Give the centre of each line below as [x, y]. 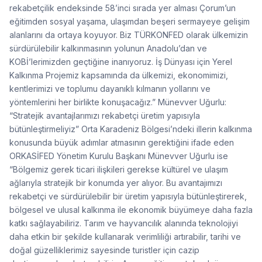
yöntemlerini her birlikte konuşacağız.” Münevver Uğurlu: [118, 102]
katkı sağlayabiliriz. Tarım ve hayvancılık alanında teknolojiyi [124, 223]
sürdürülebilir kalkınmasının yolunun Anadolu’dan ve [108, 48]
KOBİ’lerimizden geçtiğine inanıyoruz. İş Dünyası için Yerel [121, 61]
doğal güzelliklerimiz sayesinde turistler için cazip [104, 250]
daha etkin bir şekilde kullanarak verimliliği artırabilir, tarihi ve [125, 236]
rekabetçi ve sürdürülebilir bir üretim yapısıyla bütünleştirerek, [128, 196]
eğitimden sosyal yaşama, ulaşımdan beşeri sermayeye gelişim [130, 21]
